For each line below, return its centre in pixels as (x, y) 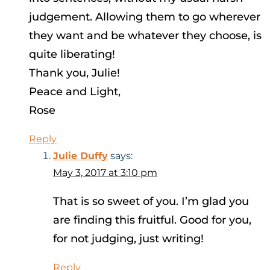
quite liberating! (72, 55)
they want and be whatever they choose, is (145, 36)
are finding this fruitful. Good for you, (152, 220)
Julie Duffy (80, 156)
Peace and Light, (75, 92)
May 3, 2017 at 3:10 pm (105, 173)
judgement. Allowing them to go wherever (145, 17)
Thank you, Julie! (74, 73)
